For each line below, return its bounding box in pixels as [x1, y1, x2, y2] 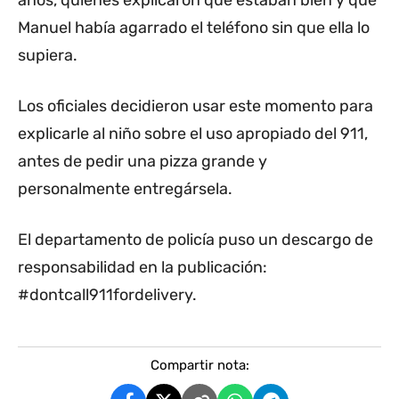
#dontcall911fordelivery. [18, 285, 197, 305]
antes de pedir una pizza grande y [18, 151, 267, 172]
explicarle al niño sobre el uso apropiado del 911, [18, 124, 368, 144]
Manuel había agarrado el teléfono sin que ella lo [18, 18, 370, 38]
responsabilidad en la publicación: [18, 257, 267, 278]
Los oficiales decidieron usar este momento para [18, 96, 373, 117]
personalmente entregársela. [18, 179, 232, 199]
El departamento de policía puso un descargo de [18, 230, 373, 250]
